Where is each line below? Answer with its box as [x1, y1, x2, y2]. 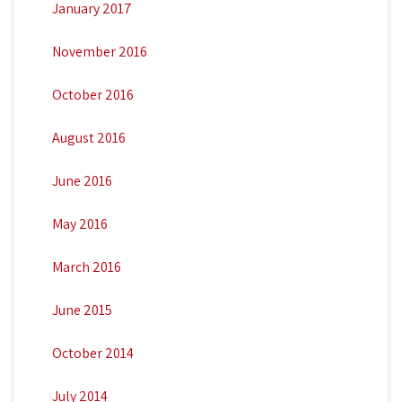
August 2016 [51, 127, 126, 147]
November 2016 [51, 41, 147, 61]
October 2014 [51, 343, 134, 363]
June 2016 [51, 170, 112, 190]
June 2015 [51, 300, 112, 319]
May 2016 [51, 214, 108, 233]
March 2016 [51, 257, 121, 276]
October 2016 [51, 84, 134, 104]
